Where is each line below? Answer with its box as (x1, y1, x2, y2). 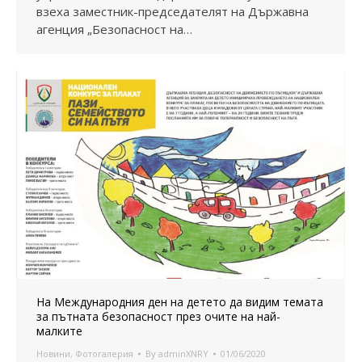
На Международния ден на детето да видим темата (36, 294, 323, 310)
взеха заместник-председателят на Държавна (36, 3, 309, 20)
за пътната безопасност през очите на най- (36, 309, 280, 325)
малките (36, 323, 82, 339)
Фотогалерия (75, 347, 133, 360)
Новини (36, 347, 70, 360)
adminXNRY (158, 347, 208, 360)
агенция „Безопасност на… (36, 21, 192, 38)
